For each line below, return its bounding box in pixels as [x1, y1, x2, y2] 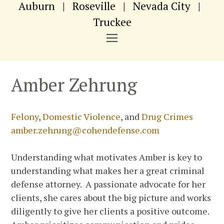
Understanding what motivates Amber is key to [11, 151, 202, 163]
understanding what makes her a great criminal [11, 164, 205, 177]
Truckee [92, 15, 131, 29]
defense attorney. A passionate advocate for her [11, 178, 206, 190]
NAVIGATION [111, 38, 157, 47]
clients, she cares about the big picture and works [11, 191, 211, 204]
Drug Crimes [141, 110, 193, 123]
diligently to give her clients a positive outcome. [11, 205, 211, 217]
